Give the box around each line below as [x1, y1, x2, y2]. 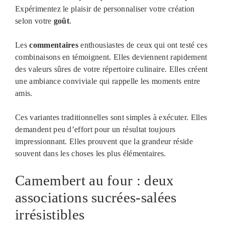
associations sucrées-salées [15, 189, 177, 206]
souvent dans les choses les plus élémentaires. [15, 149, 166, 158]
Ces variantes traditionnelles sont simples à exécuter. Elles [15, 113, 207, 122]
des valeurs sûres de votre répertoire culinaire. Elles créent [15, 65, 208, 74]
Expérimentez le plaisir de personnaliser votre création [15, 5, 195, 14]
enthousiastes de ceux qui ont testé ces [78, 41, 207, 50]
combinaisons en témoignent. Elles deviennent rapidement [15, 53, 207, 62]
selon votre [15, 17, 54, 26]
